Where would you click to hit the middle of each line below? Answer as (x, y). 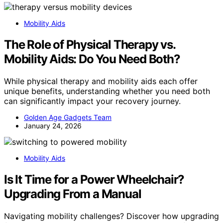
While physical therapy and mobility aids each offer (101, 81)
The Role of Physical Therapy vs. (90, 44)
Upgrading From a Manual (73, 194)
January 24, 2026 (53, 125)
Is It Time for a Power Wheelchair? (94, 179)
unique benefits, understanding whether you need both (107, 91)
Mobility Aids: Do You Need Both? (92, 59)
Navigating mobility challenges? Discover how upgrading (111, 216)
